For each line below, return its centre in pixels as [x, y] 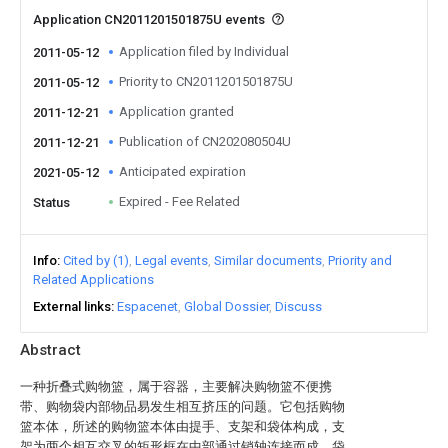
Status [51, 202]
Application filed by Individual [204, 51]
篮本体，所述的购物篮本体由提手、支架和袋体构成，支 [182, 426]
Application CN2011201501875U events [150, 19]
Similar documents [268, 260]
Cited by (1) [96, 260]
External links [72, 306]
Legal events [171, 260]
